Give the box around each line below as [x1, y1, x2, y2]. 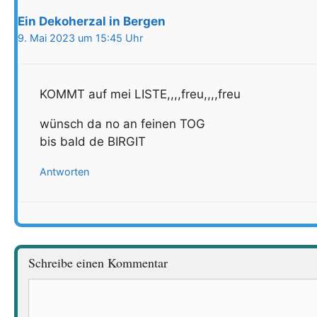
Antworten [40, 165, 89, 178]
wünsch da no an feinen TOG [40, 116, 205, 131]
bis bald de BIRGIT [40, 134, 146, 149]
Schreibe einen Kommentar [28, 254, 168, 272]
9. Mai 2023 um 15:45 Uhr [18, 32, 143, 45]
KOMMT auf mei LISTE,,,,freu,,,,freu [40, 86, 241, 101]
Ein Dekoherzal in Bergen [18, 14, 166, 29]
